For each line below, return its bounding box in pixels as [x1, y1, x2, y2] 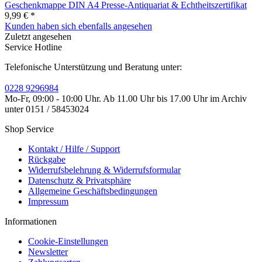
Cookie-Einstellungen [28, 236, 108, 246]
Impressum [28, 196, 68, 206]
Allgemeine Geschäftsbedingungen [28, 185, 157, 196]
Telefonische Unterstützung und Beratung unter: [5, 61, 182, 72]
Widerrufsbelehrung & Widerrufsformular [28, 164, 181, 175]
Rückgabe [28, 154, 65, 164]
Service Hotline [5, 42, 62, 52]
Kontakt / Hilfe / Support [28, 143, 120, 154]
